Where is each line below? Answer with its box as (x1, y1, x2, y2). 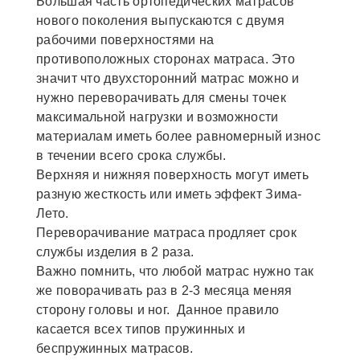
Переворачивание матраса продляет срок (36, 226, 297, 240)
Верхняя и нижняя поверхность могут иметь (36, 168, 309, 182)
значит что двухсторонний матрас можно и (36, 72, 300, 86)
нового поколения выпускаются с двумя (36, 14, 284, 28)
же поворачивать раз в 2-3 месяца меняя (36, 284, 292, 298)
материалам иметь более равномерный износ (36, 129, 321, 144)
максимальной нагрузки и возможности (36, 110, 279, 125)
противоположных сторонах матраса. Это (36, 52, 296, 67)
